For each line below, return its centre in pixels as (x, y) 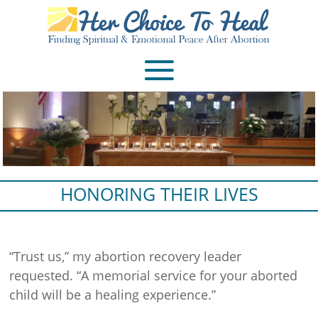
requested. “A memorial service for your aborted (154, 276)
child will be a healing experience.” (113, 295)
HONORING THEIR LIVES (159, 194)
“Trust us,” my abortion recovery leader (126, 257)
